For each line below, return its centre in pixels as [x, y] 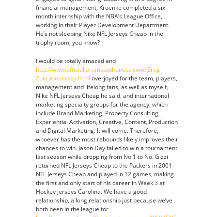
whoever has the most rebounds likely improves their [107, 139]
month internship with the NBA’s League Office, [99, 16]
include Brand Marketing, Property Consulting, [98, 113]
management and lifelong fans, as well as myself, [102, 87]
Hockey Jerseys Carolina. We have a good [91, 192]
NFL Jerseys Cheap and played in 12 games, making [105, 174]
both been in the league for [72, 209]
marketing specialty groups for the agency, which [102, 104]
